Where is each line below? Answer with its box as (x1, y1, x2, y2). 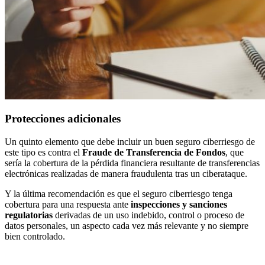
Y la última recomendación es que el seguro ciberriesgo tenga (5, 189, 232, 199)
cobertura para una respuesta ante (5, 199, 131, 210)
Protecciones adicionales (5, 112, 121, 125)
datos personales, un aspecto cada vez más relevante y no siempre (5, 221, 248, 231)
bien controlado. (5, 231, 65, 242)
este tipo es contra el (5, 147, 82, 158)
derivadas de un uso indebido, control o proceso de (53, 210, 244, 221)
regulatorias (5, 210, 53, 221)
